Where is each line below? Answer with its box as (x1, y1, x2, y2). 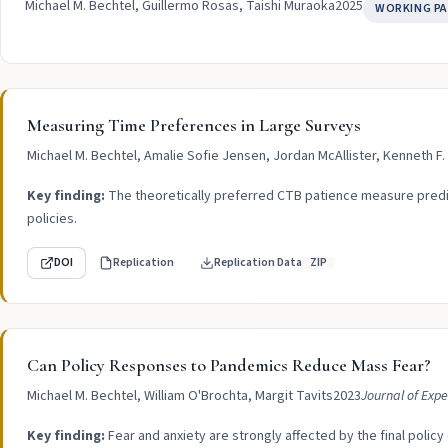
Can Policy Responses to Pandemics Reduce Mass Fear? (27, 354, 431, 376)
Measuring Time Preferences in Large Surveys (27, 114, 361, 136)
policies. (27, 209, 77, 229)
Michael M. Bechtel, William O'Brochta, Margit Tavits (27, 386, 333, 406)
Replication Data (214, 254, 302, 271)
